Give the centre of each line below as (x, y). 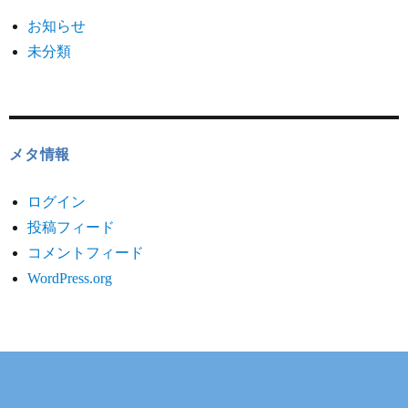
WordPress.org (70, 278)
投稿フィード (71, 227)
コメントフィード (86, 252)
